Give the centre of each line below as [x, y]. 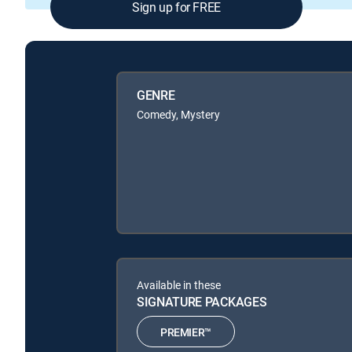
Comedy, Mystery [178, 115]
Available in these [179, 285]
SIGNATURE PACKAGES [202, 302]
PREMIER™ [186, 332]
